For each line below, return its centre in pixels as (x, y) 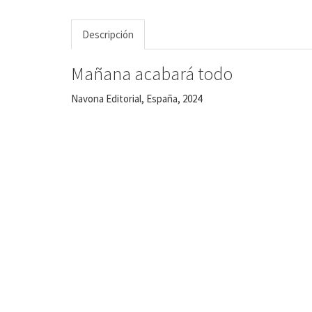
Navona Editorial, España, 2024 (136, 98)
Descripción (108, 34)
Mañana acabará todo (152, 73)
